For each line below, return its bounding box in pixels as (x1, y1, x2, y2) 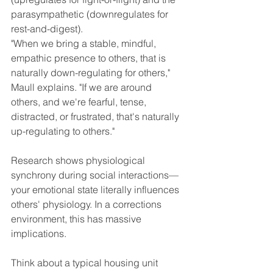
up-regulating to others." (11, 124, 115, 137)
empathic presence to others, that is (11, 51, 168, 64)
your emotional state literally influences (11, 183, 182, 196)
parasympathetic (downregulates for (11, 7, 171, 20)
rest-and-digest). (11, 22, 83, 35)
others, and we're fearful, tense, (11, 95, 149, 108)
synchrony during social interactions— (11, 168, 179, 181)
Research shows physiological (11, 154, 147, 166)
